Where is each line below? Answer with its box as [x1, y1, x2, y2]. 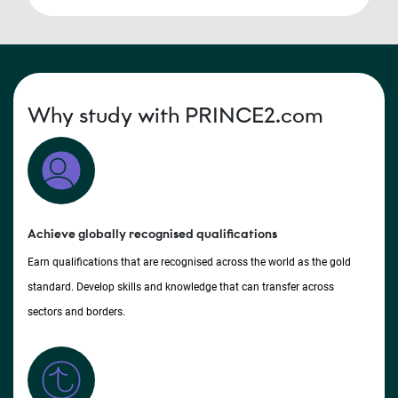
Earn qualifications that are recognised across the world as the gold [28, 256, 351, 269]
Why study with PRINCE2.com [28, 102, 323, 129]
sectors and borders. [28, 306, 128, 319]
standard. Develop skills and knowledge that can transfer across [28, 281, 334, 294]
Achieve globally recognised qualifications [28, 227, 277, 243]
